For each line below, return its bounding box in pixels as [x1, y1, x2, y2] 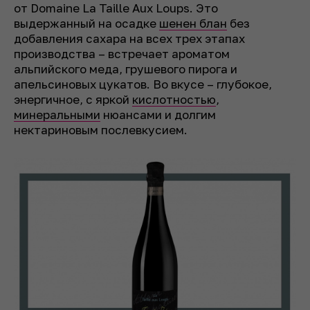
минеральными [14, 107, 100, 122]
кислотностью [132, 92, 216, 107]
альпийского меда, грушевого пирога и [14, 62, 237, 77]
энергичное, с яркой [14, 92, 132, 107]
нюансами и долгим [100, 107, 216, 122]
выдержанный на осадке [14, 16, 159, 31]
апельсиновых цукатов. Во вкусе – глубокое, [14, 77, 272, 92]
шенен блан [159, 16, 227, 31]
